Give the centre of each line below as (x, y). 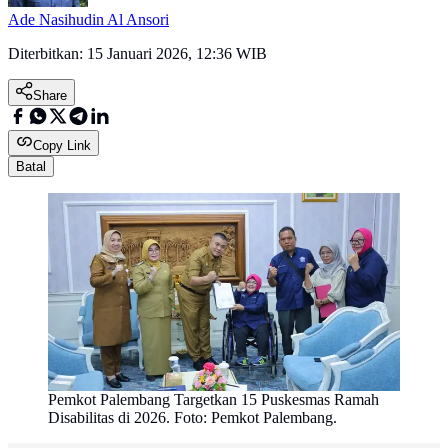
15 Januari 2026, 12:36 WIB (177, 54)
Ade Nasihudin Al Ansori (88, 20)
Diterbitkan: (47, 54)
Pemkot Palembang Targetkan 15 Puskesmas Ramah (213, 400)
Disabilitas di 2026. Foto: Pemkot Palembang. (192, 418)
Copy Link (62, 146)
